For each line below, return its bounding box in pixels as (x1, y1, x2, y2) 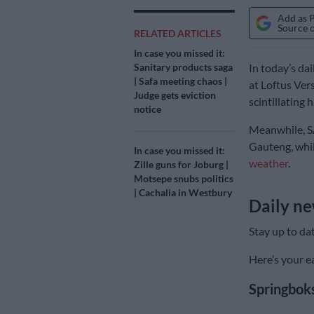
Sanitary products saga (134, 61, 233, 74)
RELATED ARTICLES (134, 27, 221, 40)
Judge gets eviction (134, 89, 216, 102)
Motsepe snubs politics (134, 172, 233, 185)
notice (134, 103, 161, 116)
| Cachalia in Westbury (134, 186, 232, 199)
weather (248, 156, 288, 170)
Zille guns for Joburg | (134, 158, 228, 171)
